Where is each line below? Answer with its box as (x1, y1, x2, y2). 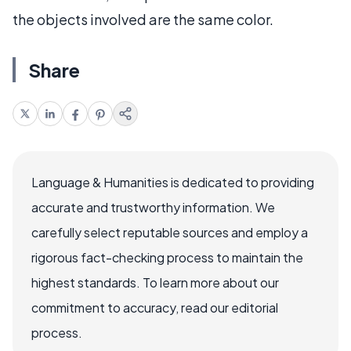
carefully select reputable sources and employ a (31, 224, 308, 241)
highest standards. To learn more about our (31, 274, 279, 291)
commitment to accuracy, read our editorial (31, 299, 278, 316)
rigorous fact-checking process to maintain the (31, 249, 303, 266)
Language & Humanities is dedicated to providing (31, 174, 314, 190)
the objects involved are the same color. (13, 10, 273, 28)
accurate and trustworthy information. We (31, 199, 275, 215)
